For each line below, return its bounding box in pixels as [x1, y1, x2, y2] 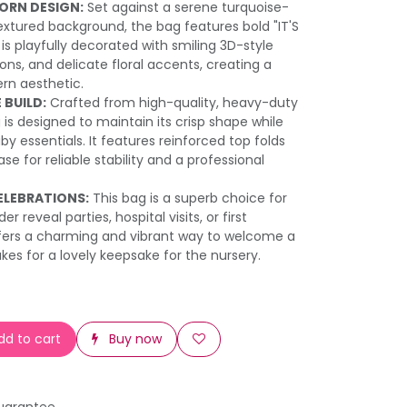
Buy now [105, 330, 162, 348]
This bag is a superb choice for [89, 189, 287, 207]
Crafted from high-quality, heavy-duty [46, 94, 298, 112]
